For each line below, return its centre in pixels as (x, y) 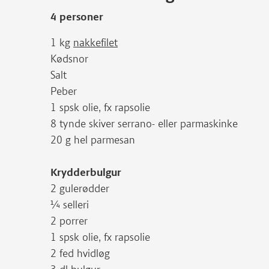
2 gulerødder (80, 189)
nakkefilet (95, 43)
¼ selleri (70, 205)
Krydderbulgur (86, 172)
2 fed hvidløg (80, 253)
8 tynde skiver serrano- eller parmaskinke (144, 124)
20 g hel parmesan (93, 140)
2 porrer (69, 221)
